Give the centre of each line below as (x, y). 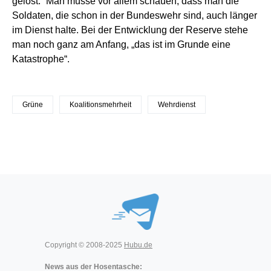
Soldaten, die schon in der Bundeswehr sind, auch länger (135, 16)
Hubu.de (138, 245)
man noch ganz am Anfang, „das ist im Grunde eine (121, 45)
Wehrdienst (177, 105)
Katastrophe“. (41, 59)
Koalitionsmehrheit (100, 105)
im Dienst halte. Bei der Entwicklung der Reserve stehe (130, 30)
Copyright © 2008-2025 (84, 245)
